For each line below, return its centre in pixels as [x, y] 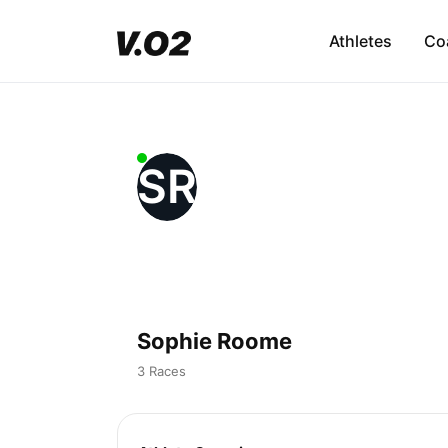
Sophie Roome [214, 340]
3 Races [161, 370]
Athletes [360, 41]
